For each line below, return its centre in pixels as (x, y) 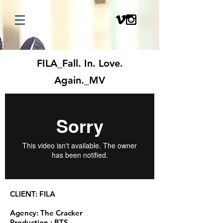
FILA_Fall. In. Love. (80, 63)
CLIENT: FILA (33, 194)
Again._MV (80, 80)
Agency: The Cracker (47, 213)
